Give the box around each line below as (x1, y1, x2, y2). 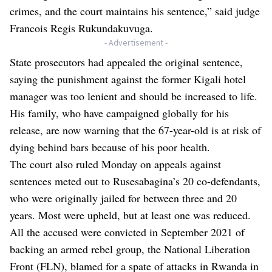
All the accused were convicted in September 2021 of (10, 225, 245, 240)
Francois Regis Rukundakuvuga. (10, 21, 153, 36)
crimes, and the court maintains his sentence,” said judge (10, 4, 260, 19)
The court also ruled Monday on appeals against (10, 157, 221, 172)
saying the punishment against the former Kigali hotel (10, 72, 246, 87)
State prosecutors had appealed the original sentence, (10, 55, 243, 70)
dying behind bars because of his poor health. (10, 140, 210, 155)
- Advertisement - (104, 37, 168, 49)
